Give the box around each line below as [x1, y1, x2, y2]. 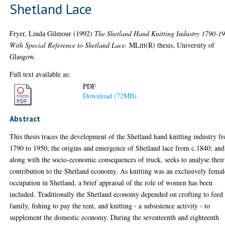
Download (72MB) [83, 91, 137, 101]
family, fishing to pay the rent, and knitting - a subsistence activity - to [10, 201, 210, 210]
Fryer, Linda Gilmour [10, 28, 72, 38]
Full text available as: [10, 69, 71, 79]
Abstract [10, 114, 41, 124]
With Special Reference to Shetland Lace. [10, 40, 128, 50]
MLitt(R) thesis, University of [127, 40, 215, 50]
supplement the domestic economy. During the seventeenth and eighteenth [10, 212, 219, 222]
